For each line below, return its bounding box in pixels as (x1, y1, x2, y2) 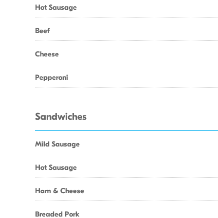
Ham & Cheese (35, 186, 84, 195)
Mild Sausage (35, 140, 80, 148)
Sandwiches (35, 111, 87, 123)
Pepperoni (35, 73, 68, 82)
